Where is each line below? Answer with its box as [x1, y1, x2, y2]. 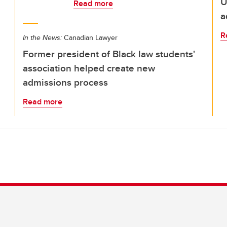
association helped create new [23, 61, 155, 75]
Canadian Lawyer [62, 32, 118, 43]
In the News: [23, 32, 62, 43]
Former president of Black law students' [23, 47, 195, 61]
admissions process [23, 75, 108, 89]
